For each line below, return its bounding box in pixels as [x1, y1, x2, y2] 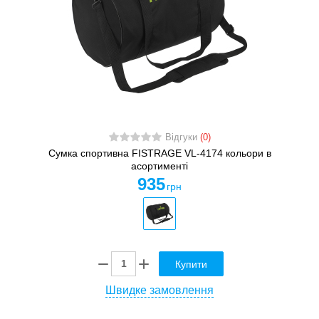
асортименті [131, 159, 188, 172]
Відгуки [164, 132, 200, 142]
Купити [175, 258, 207, 270]
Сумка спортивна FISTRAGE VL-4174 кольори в [48, 147, 271, 159]
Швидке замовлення [105, 283, 214, 296]
